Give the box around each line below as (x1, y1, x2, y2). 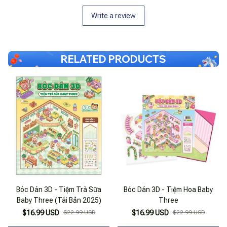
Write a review (91, 12, 136, 20)
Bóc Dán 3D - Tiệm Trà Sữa (16, 185, 101, 194)
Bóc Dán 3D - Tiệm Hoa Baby (124, 185, 213, 194)
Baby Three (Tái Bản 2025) (16, 196, 101, 205)
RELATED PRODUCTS (61, 53, 166, 66)
